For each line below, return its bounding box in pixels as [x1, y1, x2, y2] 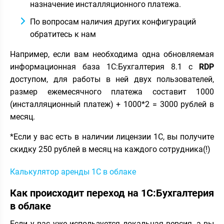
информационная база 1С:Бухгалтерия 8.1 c [10, 62, 199, 71]
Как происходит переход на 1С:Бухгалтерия [10, 187, 214, 199]
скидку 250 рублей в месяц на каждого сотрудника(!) [10, 144, 210, 154]
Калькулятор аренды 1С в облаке [10, 167, 136, 176]
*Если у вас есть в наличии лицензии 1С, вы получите [10, 132, 214, 141]
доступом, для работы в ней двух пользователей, [10, 74, 214, 84]
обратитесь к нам [30, 29, 96, 39]
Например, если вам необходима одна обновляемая [10, 49, 214, 59]
